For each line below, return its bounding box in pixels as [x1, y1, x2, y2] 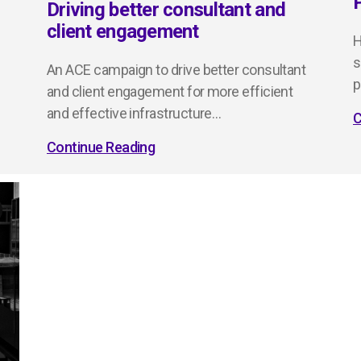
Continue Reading [47, 139, 156, 156]
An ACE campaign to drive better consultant [47, 61, 306, 79]
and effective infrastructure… [47, 105, 222, 122]
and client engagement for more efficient [47, 83, 293, 101]
